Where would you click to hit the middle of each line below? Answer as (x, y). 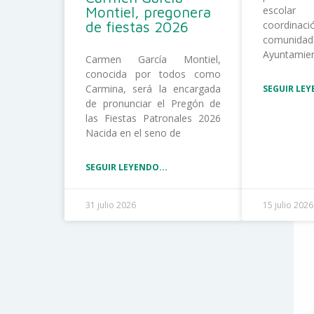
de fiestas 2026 (137, 26)
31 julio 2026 (111, 205)
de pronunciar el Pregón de (153, 103)
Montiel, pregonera (148, 12)
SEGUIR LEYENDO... (127, 167)
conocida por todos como (153, 74)
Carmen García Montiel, (153, 59)
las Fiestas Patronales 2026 (153, 118)
